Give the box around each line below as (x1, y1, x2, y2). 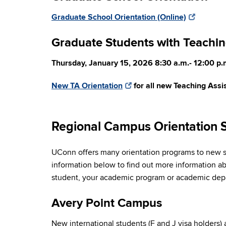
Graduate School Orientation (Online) (51, 12, 186, 22)
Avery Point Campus (51, 196, 162, 210)
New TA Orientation (51, 81, 123, 91)
